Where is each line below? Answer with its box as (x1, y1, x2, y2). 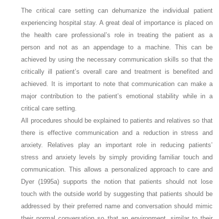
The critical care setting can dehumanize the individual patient (21, 6, 213, 14)
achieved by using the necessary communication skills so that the (21, 55, 213, 63)
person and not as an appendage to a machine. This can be (21, 43, 213, 51)
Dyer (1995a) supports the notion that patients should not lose (21, 177, 213, 185)
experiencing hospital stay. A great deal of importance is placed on (21, 19, 213, 26)
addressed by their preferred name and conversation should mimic (21, 202, 213, 210)
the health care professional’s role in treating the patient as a (21, 31, 213, 39)
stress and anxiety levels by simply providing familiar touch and (21, 153, 213, 161)
